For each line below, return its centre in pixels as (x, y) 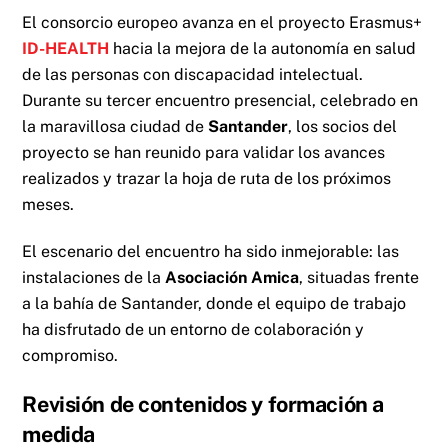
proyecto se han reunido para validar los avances (204, 152)
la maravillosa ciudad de (115, 126)
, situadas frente (359, 277)
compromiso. (70, 355)
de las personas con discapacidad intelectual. (193, 74)
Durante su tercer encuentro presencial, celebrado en (220, 100)
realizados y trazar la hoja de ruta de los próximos (207, 178)
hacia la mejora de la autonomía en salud (263, 48)
